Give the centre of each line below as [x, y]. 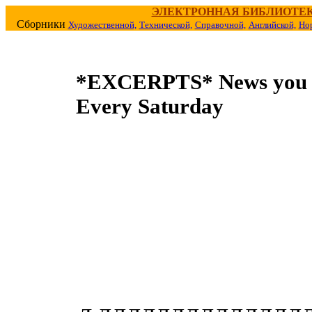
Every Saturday [150, 107]
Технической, [165, 25]
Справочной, [220, 25]
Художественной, [102, 25]
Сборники [42, 24]
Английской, [272, 25]
